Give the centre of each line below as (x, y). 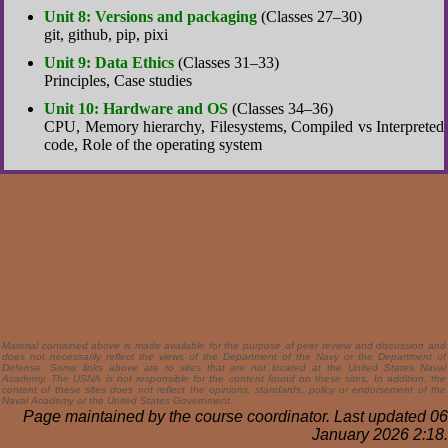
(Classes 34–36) (280, 108)
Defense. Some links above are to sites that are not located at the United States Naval (224, 367)
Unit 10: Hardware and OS (136, 108)
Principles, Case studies (118, 80)
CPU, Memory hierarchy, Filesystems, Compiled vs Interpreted (244, 126)
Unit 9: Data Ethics (109, 62)
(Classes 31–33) (226, 62)
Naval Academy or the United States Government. (117, 400)
